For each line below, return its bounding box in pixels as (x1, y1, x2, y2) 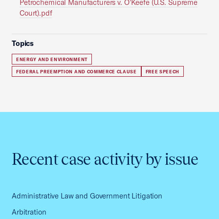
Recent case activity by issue (12, 150, 198, 168)
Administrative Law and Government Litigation (12, 191, 163, 200)
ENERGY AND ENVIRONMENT (16, 57, 88, 62)
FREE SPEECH (145, 69, 180, 74)
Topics (12, 39, 34, 48)
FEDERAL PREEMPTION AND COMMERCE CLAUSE (16, 69, 137, 74)
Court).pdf (20, 8, 52, 18)
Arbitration (12, 207, 46, 217)
